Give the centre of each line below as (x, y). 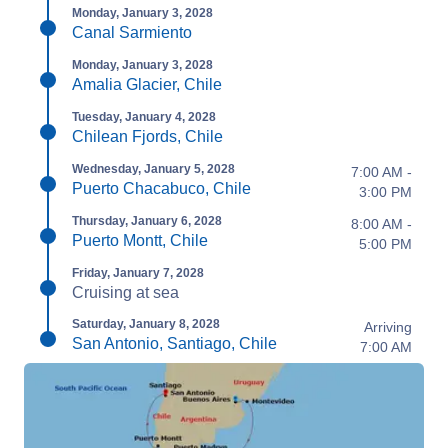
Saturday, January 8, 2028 (146, 324)
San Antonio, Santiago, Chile (174, 343)
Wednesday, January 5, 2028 (153, 169)
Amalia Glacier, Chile (147, 84)
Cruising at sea (125, 292)
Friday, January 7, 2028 (138, 273)
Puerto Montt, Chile (140, 240)
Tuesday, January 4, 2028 (144, 117)
